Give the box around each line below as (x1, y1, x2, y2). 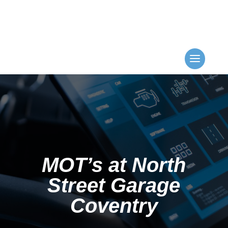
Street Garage (47, 174, 181, 196)
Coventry (70, 194, 158, 217)
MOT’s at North (42, 154, 186, 176)
